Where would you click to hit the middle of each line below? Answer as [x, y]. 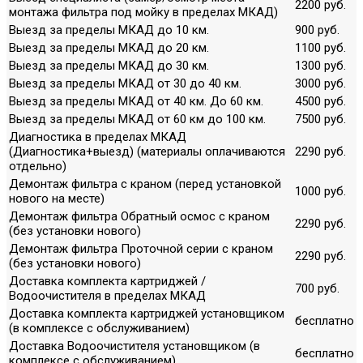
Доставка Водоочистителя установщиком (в [135, 346]
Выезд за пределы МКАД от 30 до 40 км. [125, 83]
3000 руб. [320, 83]
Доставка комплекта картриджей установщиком [147, 313]
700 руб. [317, 288]
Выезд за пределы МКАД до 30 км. [109, 65]
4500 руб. [320, 101]
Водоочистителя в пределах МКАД [107, 295]
